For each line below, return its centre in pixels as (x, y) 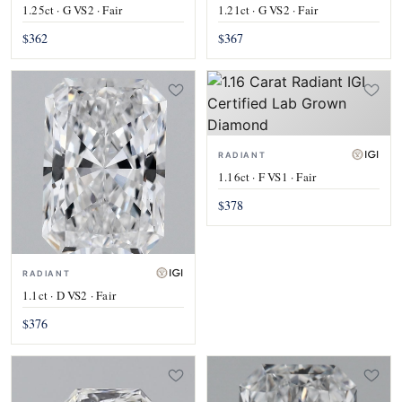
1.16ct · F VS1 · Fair (267, 177)
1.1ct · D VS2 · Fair (69, 296)
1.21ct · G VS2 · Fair (268, 10)
